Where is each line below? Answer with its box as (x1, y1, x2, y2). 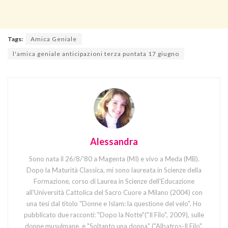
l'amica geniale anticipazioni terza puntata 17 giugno (13, 49, 179, 58)
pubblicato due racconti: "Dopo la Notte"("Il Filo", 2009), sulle (24, 210, 204, 219)
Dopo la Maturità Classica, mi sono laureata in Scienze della (26, 165, 202, 174)
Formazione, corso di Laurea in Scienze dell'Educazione (34, 177, 194, 185)
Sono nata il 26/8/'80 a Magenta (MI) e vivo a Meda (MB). (28, 154, 199, 163)
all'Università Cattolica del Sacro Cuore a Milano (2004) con (25, 188, 203, 196)
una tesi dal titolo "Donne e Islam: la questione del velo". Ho (26, 199, 202, 208)
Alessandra (90, 135, 138, 147)
